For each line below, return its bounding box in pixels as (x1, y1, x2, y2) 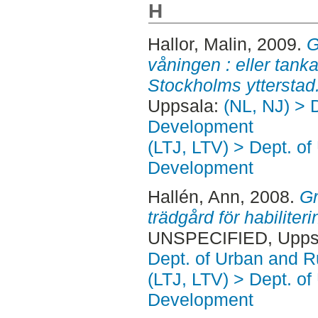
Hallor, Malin (147, 33, 247, 54)
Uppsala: (147, 95, 224, 116)
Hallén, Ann (147, 187, 240, 207)
